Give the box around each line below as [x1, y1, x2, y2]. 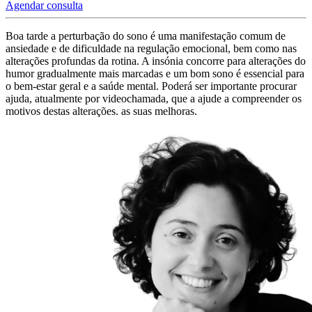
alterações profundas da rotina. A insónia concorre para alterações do [6, 55, 306, 68]
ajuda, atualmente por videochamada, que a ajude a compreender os [6, 93, 302, 105]
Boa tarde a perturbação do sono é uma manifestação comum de [6, 30, 286, 42]
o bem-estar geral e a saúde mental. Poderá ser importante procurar [6, 80, 297, 93]
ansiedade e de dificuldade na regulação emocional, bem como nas [6, 42, 297, 55]
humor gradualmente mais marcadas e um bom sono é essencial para [6, 68, 304, 80]
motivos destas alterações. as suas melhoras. [6, 105, 197, 118]
